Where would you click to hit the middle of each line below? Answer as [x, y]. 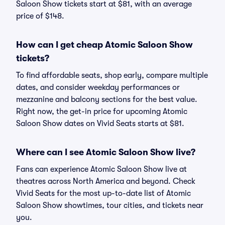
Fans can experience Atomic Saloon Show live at [101, 169]
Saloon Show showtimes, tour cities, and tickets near [110, 205]
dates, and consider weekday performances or [98, 87]
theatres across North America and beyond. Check [106, 181]
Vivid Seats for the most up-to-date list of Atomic [103, 193]
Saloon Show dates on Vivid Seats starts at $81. [100, 124]
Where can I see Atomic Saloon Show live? [106, 152]
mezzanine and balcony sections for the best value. [107, 99]
